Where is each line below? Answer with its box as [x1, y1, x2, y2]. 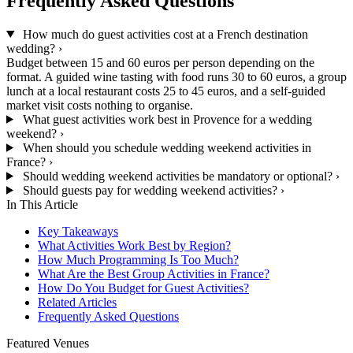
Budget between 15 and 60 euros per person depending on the [6, 55, 314, 69]
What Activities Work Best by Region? [38, 238, 231, 252]
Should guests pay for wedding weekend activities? [19, 183, 281, 197]
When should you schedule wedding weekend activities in [19, 140, 311, 154]
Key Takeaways [38, 224, 118, 238]
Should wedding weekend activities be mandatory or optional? [19, 169, 336, 183]
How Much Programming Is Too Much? [38, 252, 239, 266]
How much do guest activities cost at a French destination [19, 27, 308, 41]
